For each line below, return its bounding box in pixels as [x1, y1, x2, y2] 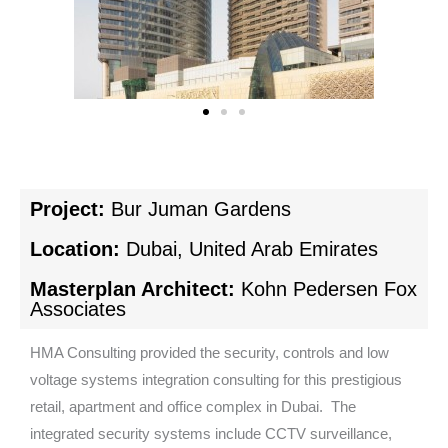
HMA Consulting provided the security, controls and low [30, 345, 389, 362]
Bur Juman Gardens [111, 198, 291, 221]
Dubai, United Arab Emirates [126, 238, 378, 261]
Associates [30, 298, 126, 321]
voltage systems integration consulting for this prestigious [30, 372, 402, 389]
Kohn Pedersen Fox [241, 278, 417, 301]
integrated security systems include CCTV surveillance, [30, 426, 392, 443]
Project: [30, 198, 111, 221]
